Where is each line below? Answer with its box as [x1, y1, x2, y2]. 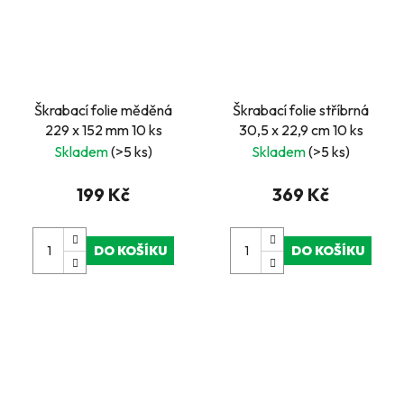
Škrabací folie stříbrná [233, 100, 369, 119]
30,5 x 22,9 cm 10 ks [238, 120, 363, 139]
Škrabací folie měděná [34, 100, 172, 119]
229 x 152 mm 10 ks [44, 120, 162, 139]
